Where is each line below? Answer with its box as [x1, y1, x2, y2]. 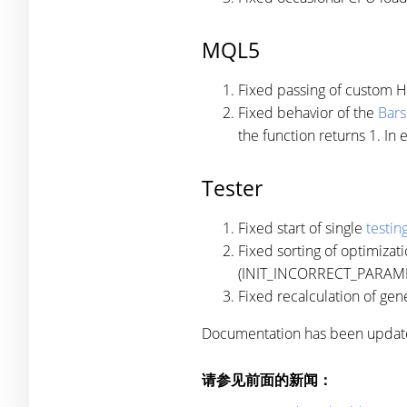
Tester [202, 174, 263, 203]
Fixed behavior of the [238, 103, 378, 123]
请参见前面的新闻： [202, 370, 333, 390]
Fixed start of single [238, 218, 366, 238]
